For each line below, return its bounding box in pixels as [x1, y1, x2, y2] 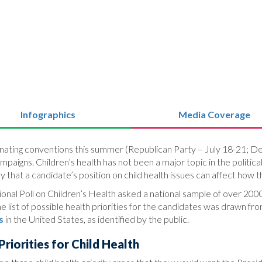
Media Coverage [178, 108, 250, 120]
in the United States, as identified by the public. [4, 213, 189, 225]
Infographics [20, 108, 75, 120]
